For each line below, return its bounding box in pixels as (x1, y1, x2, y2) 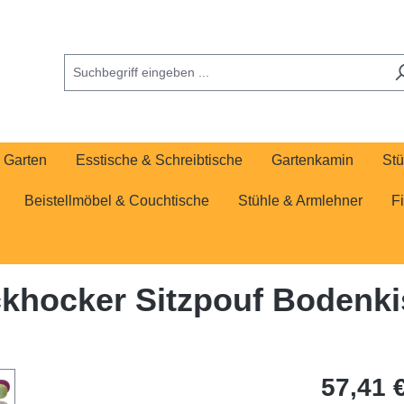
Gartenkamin (271, 152, 353, 168)
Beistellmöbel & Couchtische (24, 193, 209, 208)
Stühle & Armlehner (238, 193, 363, 208)
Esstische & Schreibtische (76, 152, 243, 168)
